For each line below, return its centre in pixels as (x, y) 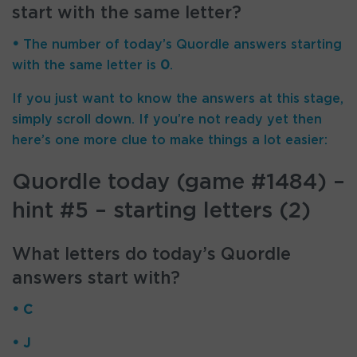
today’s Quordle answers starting (233, 44)
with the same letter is (86, 65)
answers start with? (96, 279)
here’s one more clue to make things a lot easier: (170, 140)
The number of (71, 44)
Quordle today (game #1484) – (178, 182)
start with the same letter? (127, 13)
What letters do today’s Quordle (151, 255)
